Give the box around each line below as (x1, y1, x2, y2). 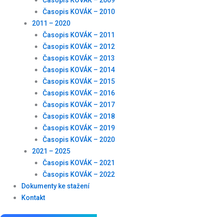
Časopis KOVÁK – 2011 (42, 31, 115, 39)
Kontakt (21, 194, 45, 202)
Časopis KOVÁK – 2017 (42, 101, 115, 109)
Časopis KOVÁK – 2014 (42, 66, 115, 74)
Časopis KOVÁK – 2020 (42, 136, 115, 144)
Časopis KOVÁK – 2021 (42, 159, 115, 167)
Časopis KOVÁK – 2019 (42, 124, 115, 132)
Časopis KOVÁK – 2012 (42, 43, 115, 51)
